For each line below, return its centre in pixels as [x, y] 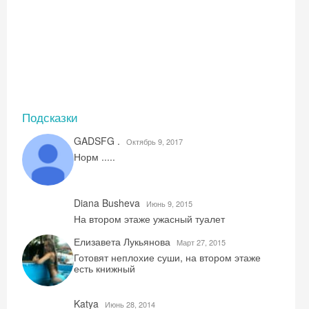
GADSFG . [98, 141]
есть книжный [104, 268]
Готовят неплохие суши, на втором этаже [167, 257]
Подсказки [50, 117]
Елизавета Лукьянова [123, 241]
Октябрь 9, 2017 [154, 141]
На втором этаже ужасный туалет [149, 219]
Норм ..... [94, 157]
